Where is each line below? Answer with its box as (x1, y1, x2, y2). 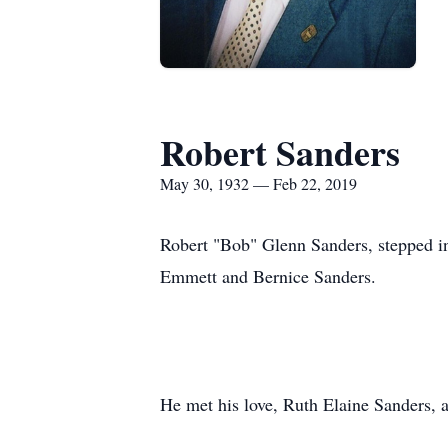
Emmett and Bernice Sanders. (160, 264, 376, 288)
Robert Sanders (160, 126, 400, 178)
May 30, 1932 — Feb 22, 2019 (160, 173, 357, 194)
